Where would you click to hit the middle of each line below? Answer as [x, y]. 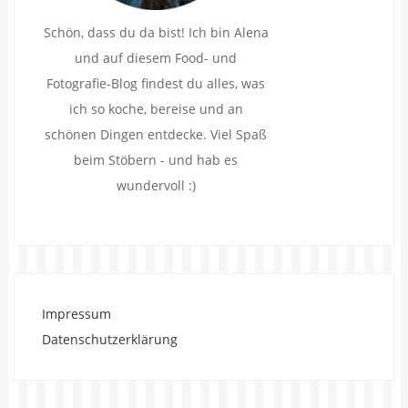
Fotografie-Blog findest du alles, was [156, 83]
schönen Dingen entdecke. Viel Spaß [156, 134]
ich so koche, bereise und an [156, 108]
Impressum [76, 313]
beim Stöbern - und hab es [156, 159]
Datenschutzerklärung [110, 339]
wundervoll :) [156, 185]
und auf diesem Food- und [156, 57]
